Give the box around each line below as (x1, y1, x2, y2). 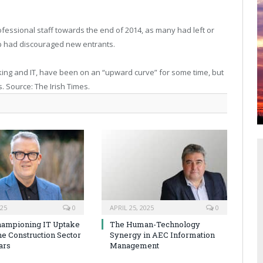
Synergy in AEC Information (110, 229, 215, 240)
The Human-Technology (110, 218, 200, 230)
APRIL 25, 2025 (110, 203, 154, 212)
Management (110, 240, 159, 251)
